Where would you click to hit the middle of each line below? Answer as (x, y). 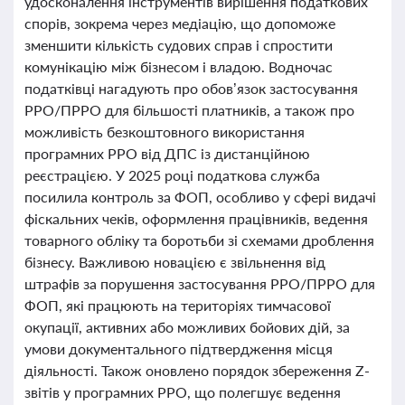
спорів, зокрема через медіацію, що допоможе (180, 23)
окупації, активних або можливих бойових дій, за (187, 327)
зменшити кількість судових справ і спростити (179, 45)
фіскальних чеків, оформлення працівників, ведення (196, 218)
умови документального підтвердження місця (179, 348)
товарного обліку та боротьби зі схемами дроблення (199, 240)
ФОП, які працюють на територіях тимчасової (178, 305)
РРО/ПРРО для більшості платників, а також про (189, 110)
